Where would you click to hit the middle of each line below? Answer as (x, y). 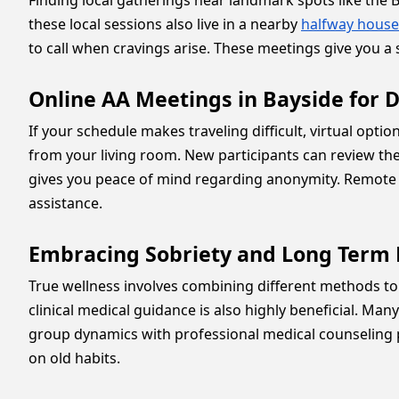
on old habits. (74, 358)
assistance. (65, 203)
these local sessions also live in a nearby (165, 24)
